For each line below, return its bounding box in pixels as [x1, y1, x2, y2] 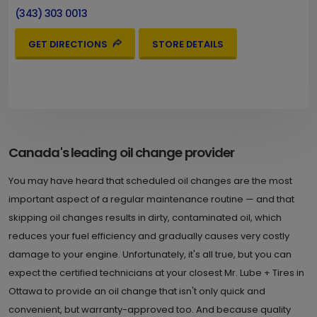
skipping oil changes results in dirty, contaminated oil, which [8, 211, 282, 224]
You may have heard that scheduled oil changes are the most [8, 174, 292, 188]
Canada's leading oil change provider [8, 144, 235, 161]
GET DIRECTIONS [28, 38, 108, 50]
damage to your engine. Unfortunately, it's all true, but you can [8, 248, 292, 261]
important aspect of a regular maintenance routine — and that [8, 192, 294, 206]
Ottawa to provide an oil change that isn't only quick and [8, 284, 265, 298]
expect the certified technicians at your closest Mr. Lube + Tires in [8, 266, 304, 279]
